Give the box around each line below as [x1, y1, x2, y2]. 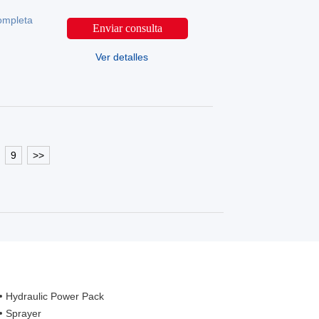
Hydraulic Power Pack [6, 291, 105, 302]
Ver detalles [95, 51, 149, 63]
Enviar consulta [92, 22, 162, 34]
